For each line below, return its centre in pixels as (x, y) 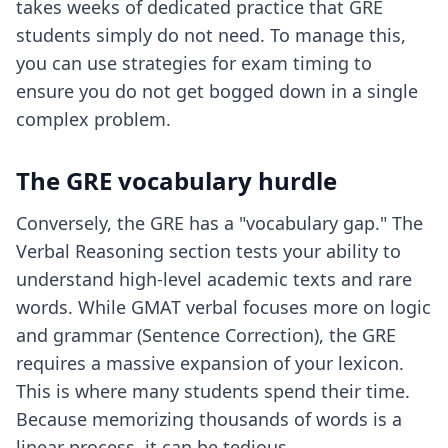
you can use (69, 63)
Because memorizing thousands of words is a (209, 419)
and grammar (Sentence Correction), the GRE (206, 335)
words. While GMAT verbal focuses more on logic (223, 307)
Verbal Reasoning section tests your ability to (208, 251)
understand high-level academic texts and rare (214, 279)
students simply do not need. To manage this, (211, 35)
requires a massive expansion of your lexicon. (210, 363)
